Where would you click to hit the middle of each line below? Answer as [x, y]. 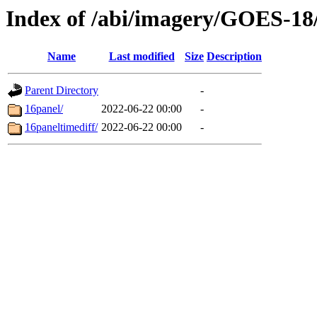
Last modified [142, 57]
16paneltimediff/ [61, 127]
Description [234, 57]
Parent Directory [62, 91]
